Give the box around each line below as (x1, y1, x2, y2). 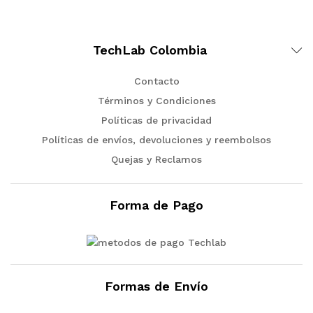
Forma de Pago (110, 198, 203, 212)
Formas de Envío (105, 278, 208, 293)
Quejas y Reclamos (111, 154, 202, 165)
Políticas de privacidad (101, 115, 212, 126)
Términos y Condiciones (97, 95, 216, 106)
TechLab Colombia (92, 43, 207, 57)
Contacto (133, 75, 180, 87)
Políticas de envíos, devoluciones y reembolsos (42, 134, 271, 145)
